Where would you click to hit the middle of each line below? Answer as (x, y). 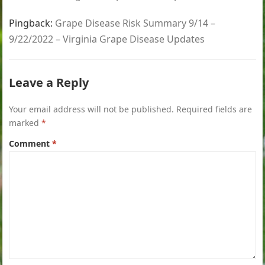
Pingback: (32, 23)
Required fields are (214, 109)
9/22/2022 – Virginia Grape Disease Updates (107, 39)
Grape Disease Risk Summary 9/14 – (135, 23)
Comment (31, 144)
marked (25, 123)
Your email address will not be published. (92, 109)
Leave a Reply (49, 83)
